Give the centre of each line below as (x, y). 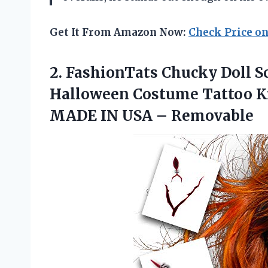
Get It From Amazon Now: (119, 33)
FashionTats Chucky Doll (159, 73)
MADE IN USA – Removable (152, 116)
